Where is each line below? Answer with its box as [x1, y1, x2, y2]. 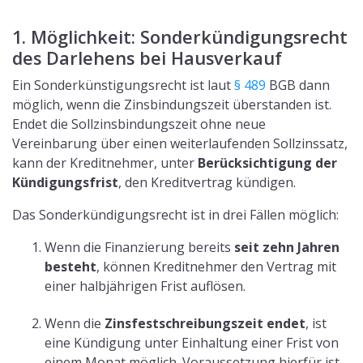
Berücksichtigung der [198, 154, 337, 173]
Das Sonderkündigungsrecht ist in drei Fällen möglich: [12, 206, 339, 224]
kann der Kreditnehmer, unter [12, 154, 198, 173]
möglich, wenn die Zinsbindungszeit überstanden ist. [12, 96, 331, 114]
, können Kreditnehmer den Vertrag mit [96, 258, 336, 276]
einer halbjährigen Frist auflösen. [45, 277, 246, 296]
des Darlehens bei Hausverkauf [12, 46, 282, 70]
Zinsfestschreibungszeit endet [105, 314, 305, 332]
